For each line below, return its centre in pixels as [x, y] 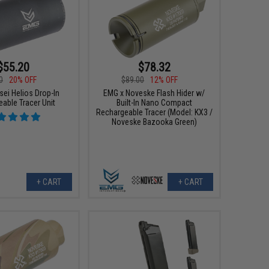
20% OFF [23, 80]
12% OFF [164, 80]
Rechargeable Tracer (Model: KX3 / [154, 112]
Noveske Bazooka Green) [154, 122]
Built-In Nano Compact [154, 103]
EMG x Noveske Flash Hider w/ [154, 93]
